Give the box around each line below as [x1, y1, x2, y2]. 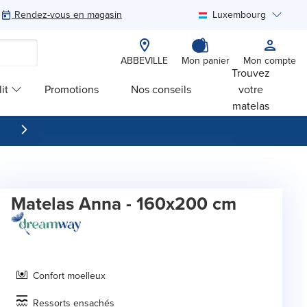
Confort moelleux [33, 269, 106, 283]
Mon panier [182, 53, 230, 68]
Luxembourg [212, 8, 266, 22]
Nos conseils [131, 81, 192, 97]
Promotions [44, 81, 99, 97]
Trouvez [232, 64, 271, 81]
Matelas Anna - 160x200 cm [11, 191, 236, 217]
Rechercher [31, 51, 86, 68]
